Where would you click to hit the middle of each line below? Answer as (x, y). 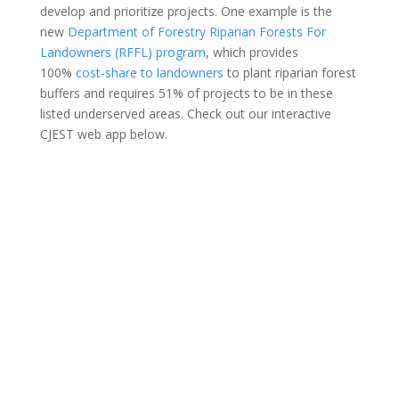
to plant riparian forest (289, 73)
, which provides (252, 52)
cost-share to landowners (149, 73)
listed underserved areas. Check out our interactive (185, 114)
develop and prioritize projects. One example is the (186, 11)
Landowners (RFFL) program (122, 52)
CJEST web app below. (103, 134)
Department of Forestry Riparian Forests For (196, 32)
